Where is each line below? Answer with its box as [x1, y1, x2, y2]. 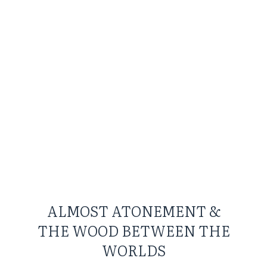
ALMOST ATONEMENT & [46, 200, 221, 222]
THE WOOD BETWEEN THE [37, 220, 230, 241]
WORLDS [101, 240, 166, 261]
